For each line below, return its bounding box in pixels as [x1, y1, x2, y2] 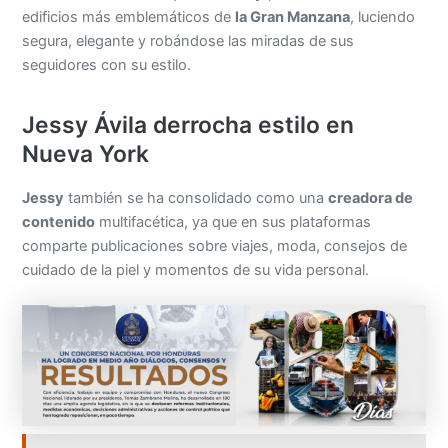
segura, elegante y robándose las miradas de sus [22, 31, 355, 50]
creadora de [328, 188, 414, 207]
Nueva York [22, 139, 150, 168]
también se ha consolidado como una [64, 188, 329, 207]
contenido [22, 212, 96, 231]
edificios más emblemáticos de [22, 7, 236, 26]
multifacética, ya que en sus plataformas [95, 212, 372, 231]
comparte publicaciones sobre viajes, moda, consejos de [22, 236, 408, 255]
